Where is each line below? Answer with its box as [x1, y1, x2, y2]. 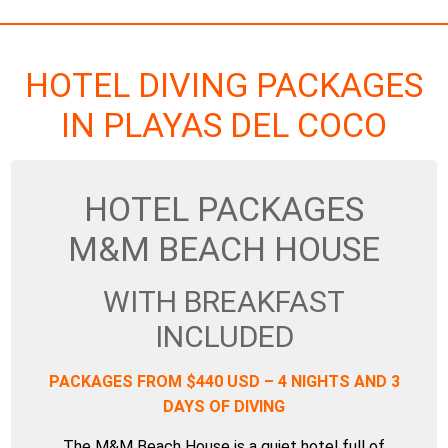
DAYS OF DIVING [163, 397, 285, 416]
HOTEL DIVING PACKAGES [25, 65, 423, 105]
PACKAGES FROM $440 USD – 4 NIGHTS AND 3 [48, 372, 400, 391]
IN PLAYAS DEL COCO [61, 105, 387, 145]
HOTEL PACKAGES [84, 189, 364, 229]
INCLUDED [154, 319, 294, 354]
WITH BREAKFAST [103, 284, 345, 319]
